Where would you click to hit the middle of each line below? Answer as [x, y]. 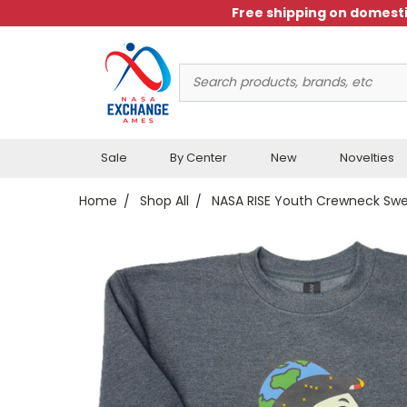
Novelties [367, 157]
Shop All [164, 200]
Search [201, 72]
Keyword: [207, 91]
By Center [199, 157]
